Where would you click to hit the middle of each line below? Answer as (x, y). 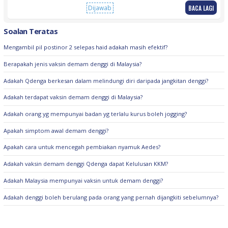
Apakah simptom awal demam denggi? (56, 130)
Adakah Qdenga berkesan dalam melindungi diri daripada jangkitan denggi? (106, 80)
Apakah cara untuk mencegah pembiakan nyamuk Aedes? (82, 147)
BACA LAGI (201, 8)
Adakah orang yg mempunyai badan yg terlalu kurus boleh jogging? (95, 114)
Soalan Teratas (31, 31)
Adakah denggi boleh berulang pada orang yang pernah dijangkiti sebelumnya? (111, 197)
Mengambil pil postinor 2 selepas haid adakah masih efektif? (86, 47)
